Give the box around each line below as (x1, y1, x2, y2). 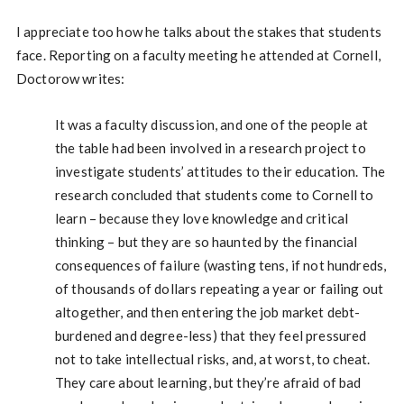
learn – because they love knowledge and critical (54, 210, 349, 226)
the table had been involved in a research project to (54, 140, 366, 156)
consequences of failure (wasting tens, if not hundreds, (54, 257, 387, 273)
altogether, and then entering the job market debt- (54, 304, 361, 320)
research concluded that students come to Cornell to (54, 187, 374, 203)
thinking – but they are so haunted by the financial (54, 234, 358, 250)
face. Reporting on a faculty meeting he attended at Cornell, (15, 47, 381, 63)
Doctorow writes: (15, 70, 125, 87)
